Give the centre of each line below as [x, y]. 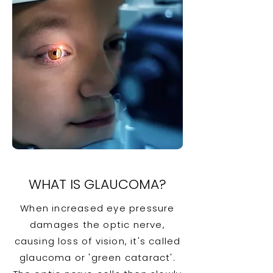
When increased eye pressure [97, 208]
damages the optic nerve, [97, 225]
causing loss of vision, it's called [97, 241]
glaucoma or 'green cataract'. [97, 257]
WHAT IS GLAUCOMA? [97, 184]
